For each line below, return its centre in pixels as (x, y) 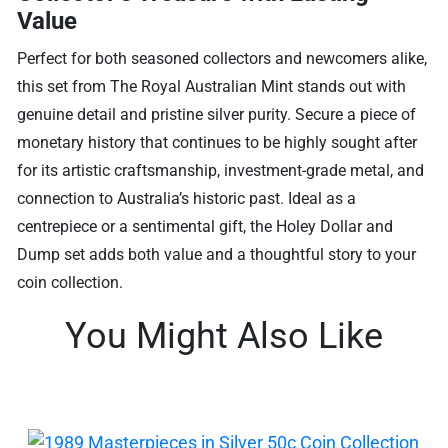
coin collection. (70, 282)
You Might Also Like (223, 335)
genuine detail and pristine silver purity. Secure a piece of (217, 114)
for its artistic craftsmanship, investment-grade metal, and (221, 170)
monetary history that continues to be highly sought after (217, 142)
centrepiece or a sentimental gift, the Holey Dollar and (205, 226)
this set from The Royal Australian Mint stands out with (212, 86)
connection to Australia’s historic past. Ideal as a (187, 198)
